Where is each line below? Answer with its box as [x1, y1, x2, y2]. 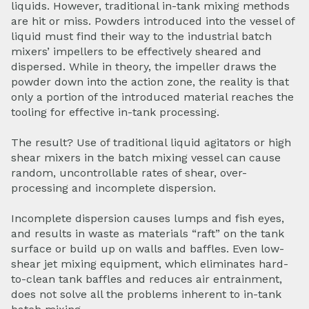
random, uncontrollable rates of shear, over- [11, 166, 247, 180]
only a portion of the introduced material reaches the [11, 90, 294, 103]
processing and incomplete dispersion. [11, 181, 216, 195]
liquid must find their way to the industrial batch [11, 29, 272, 43]
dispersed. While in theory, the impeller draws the [11, 59, 277, 73]
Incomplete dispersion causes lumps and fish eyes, [11, 212, 284, 226]
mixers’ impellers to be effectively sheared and [11, 44, 261, 58]
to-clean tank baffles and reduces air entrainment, [11, 272, 282, 286]
